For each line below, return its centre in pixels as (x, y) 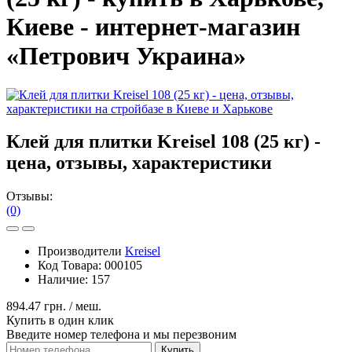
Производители (81, 251)
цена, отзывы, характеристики (139, 163)
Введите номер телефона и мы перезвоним (121, 335)
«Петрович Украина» (126, 56)
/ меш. (84, 306)
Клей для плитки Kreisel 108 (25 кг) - (163, 142)
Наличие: (64, 280)
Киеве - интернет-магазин (153, 27)
